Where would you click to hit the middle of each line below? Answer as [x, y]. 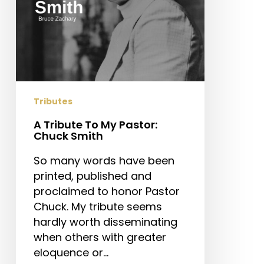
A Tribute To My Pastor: [95, 125]
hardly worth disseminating [105, 222]
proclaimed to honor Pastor [106, 192]
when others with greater [100, 237]
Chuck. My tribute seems [98, 207]
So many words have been [104, 161]
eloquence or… [71, 253]
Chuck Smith [68, 136]
